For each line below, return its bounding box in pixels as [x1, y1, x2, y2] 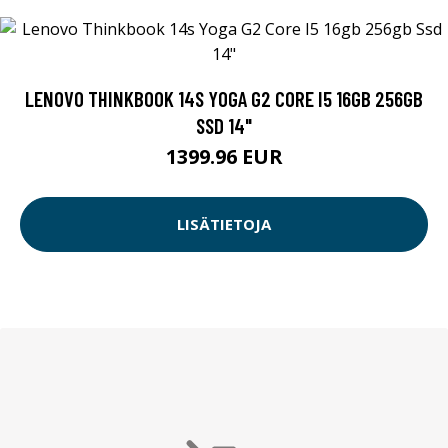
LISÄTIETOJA [177, 214, 271, 235]
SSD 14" [196, 112, 252, 138]
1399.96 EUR [165, 142, 283, 170]
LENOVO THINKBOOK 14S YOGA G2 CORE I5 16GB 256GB [25, 85, 423, 111]
